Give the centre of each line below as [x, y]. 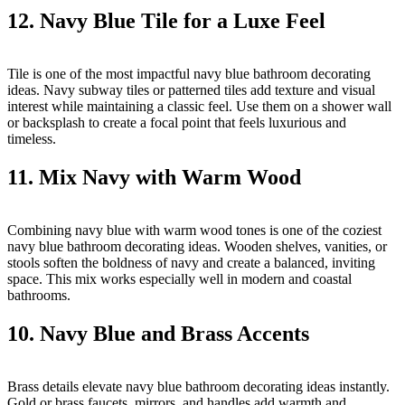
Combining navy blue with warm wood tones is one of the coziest [194, 231]
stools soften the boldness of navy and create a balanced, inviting [191, 263]
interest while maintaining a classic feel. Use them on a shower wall [199, 107]
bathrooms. [39, 296]
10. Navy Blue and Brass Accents [158, 333]
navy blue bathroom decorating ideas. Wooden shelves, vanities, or [197, 247]
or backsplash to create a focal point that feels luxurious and [177, 123]
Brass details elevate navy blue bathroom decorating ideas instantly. [198, 386]
